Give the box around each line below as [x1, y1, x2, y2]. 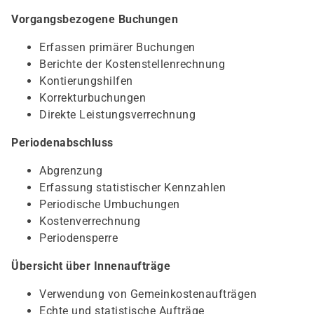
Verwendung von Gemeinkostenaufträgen [39, 287, 257, 301]
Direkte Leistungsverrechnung [39, 108, 196, 121]
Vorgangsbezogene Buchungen [11, 13, 178, 26]
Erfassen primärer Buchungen [39, 41, 196, 54]
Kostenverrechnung [39, 214, 141, 228]
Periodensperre [39, 231, 118, 245]
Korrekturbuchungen [39, 91, 146, 104]
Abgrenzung [39, 164, 102, 177]
